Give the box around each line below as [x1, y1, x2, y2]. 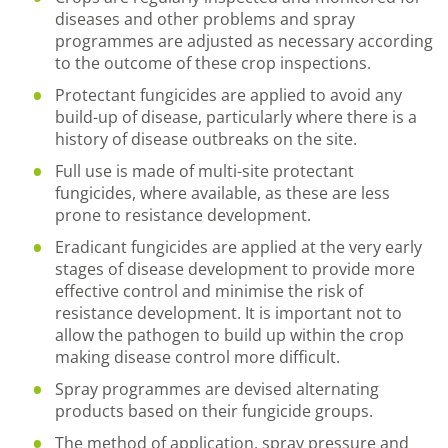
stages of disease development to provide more [55, 258, 415, 280]
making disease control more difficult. [55, 346, 340, 368]
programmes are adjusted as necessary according [55, 30, 433, 52]
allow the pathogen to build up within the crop [55, 324, 404, 346]
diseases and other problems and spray [55, 8, 355, 30]
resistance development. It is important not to [55, 302, 402, 324]
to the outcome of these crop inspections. [55, 52, 371, 74]
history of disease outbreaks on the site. [55, 128, 357, 150]
